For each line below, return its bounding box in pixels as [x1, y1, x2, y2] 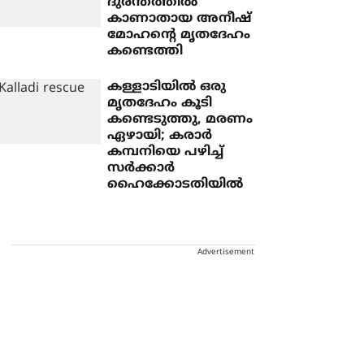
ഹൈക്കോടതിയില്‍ [107, 176, 244, 193]
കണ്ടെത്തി [107, 43, 184, 59]
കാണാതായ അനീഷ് [107, 11, 252, 27]
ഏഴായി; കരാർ [107, 128, 213, 144]
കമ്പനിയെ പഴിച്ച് [107, 144, 224, 160]
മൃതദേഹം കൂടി [107, 95, 213, 111]
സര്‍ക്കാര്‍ [107, 160, 175, 176]
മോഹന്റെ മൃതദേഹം [107, 27, 251, 43]
